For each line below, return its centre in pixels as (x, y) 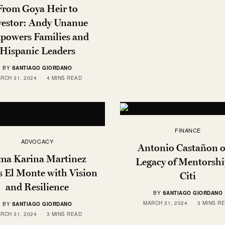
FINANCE (188, 130)
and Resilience (37, 187)
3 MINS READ (64, 214)
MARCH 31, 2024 (165, 203)
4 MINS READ (64, 78)
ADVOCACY (37, 141)
